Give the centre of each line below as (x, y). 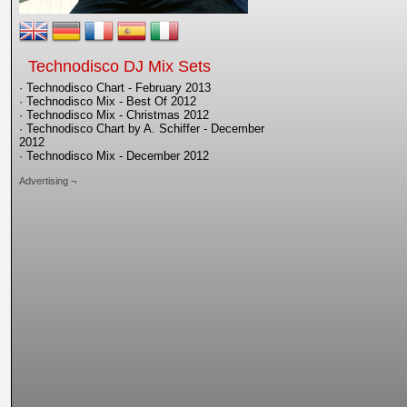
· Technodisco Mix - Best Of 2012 (108, 101)
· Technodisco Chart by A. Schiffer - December (142, 129)
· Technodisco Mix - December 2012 (114, 156)
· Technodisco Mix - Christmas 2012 (114, 115)
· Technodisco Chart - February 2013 (115, 88)
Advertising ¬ (48, 181)
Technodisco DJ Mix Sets (119, 66)
